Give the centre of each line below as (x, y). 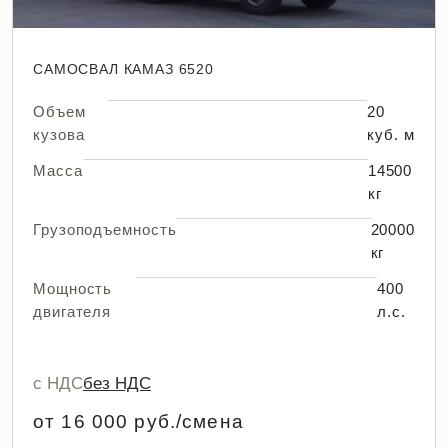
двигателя (72, 311)
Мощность (73, 288)
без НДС (117, 383)
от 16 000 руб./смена (138, 421)
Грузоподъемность (105, 229)
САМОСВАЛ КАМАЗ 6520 (123, 69)
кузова (59, 134)
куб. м (391, 134)
